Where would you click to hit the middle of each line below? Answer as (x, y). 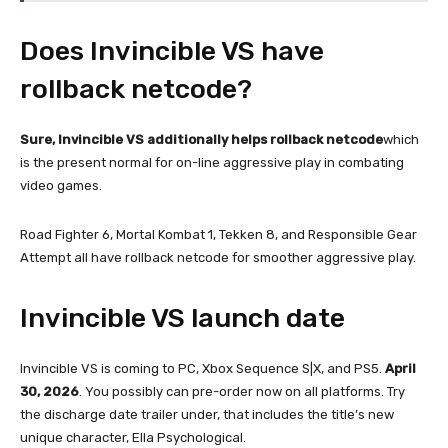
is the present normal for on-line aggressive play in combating (212, 162)
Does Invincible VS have (172, 50)
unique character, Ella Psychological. (133, 437)
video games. (61, 185)
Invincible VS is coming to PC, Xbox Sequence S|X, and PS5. (202, 368)
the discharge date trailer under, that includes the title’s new (207, 414)
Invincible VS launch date (182, 317)
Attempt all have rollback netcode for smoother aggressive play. (218, 257)
